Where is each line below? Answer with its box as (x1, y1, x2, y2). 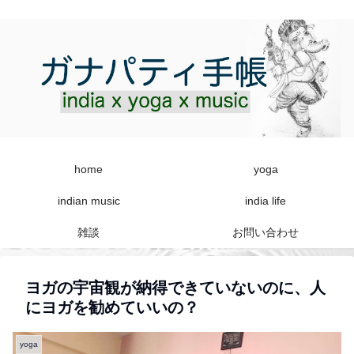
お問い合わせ (232, 225, 299, 239)
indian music (57, 194, 120, 207)
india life (245, 194, 286, 207)
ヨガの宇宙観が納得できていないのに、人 (25, 278, 326, 296)
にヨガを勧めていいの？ (25, 298, 199, 316)
